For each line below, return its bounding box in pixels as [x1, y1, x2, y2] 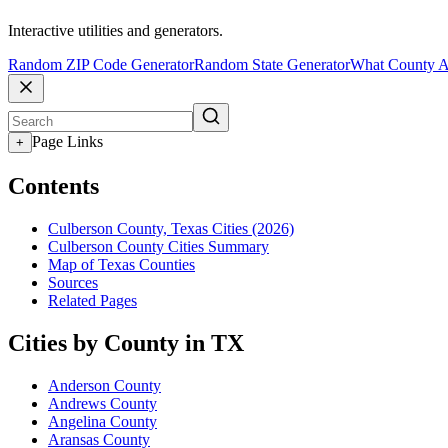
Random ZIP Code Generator [8, 56, 194, 74]
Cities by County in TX [8, 329, 244, 356]
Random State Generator [194, 56, 350, 74]
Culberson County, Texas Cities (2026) [48, 219, 294, 237]
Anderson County [48, 376, 161, 394]
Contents [8, 173, 99, 200]
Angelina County [48, 412, 157, 430]
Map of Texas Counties [48, 255, 195, 273]
